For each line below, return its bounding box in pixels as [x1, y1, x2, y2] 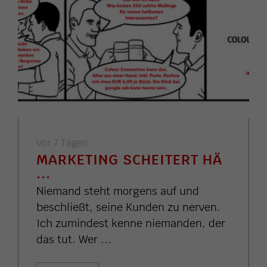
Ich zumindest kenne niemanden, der [36, 216, 225, 231]
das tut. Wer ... [36, 232, 111, 247]
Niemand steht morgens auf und [36, 184, 199, 198]
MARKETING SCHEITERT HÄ [36, 150, 222, 169]
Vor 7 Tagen [36, 136, 88, 150]
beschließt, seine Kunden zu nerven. [36, 200, 221, 215]
